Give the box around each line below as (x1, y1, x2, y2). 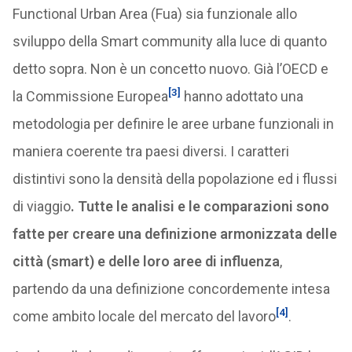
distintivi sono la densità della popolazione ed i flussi (12, 170, 337, 187)
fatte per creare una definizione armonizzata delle (12, 225, 337, 242)
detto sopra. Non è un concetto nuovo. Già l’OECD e (12, 60, 328, 77)
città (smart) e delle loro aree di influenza (12, 253, 280, 269)
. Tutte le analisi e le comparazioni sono (70, 198, 329, 214)
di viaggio (12, 198, 71, 214)
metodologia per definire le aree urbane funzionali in (12, 115, 334, 132)
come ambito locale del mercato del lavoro (12, 308, 276, 324)
